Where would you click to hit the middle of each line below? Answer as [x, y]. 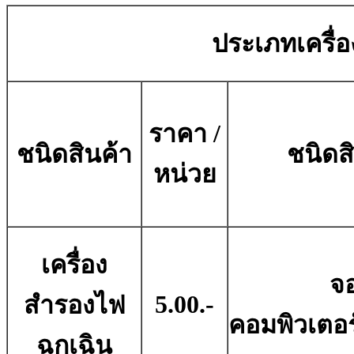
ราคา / [185, 134]
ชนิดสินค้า [74, 154]
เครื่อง [74, 265]
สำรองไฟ [74, 305]
